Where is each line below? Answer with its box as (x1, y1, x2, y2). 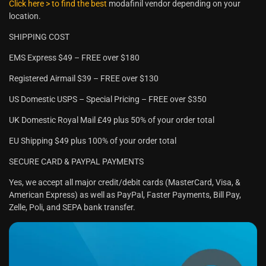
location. (9, 11, 41, 21)
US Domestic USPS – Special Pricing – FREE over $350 (9, 94, 207, 104)
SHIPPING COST (9, 32, 69, 42)
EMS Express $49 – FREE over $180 (9, 53, 140, 63)
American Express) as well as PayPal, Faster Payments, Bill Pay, (9, 190, 241, 200)
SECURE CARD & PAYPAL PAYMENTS (9, 157, 144, 167)
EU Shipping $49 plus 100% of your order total (9, 136, 176, 146)
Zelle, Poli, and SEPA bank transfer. (9, 202, 135, 213)
